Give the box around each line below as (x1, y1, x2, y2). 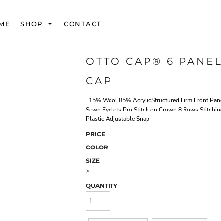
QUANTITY (86, 182, 117, 190)
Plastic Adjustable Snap (86, 115, 149, 123)
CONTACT (64, 19, 102, 28)
